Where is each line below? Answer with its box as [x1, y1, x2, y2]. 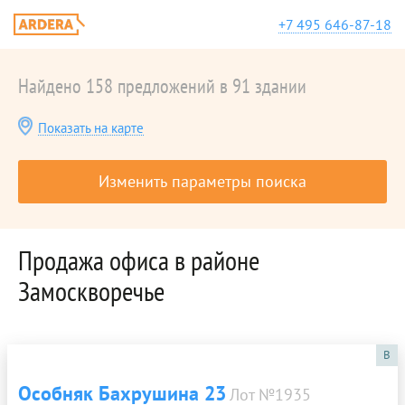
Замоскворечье [18, 273, 165, 308]
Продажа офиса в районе [18, 242, 259, 278]
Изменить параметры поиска [99, 171, 306, 192]
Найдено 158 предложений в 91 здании [18, 73, 306, 99]
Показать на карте [38, 119, 144, 137]
